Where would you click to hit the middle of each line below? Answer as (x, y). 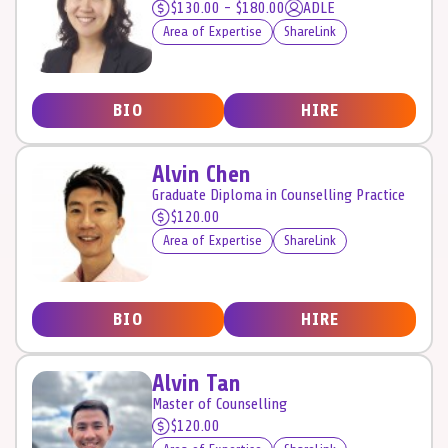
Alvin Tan (196, 383)
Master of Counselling (219, 403)
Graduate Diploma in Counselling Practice (278, 194)
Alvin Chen (201, 174)
